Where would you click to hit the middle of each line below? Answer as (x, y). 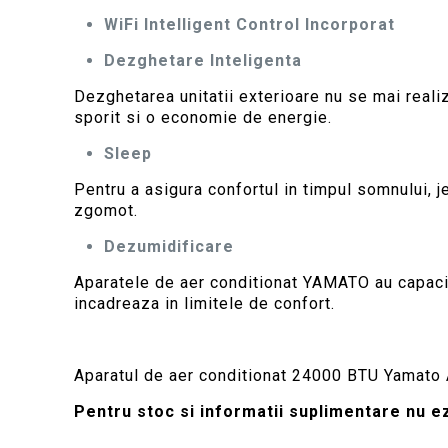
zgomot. (106, 210)
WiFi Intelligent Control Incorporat (250, 24)
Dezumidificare (169, 246)
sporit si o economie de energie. (203, 117)
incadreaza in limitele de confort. (205, 303)
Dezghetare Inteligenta (203, 60)
